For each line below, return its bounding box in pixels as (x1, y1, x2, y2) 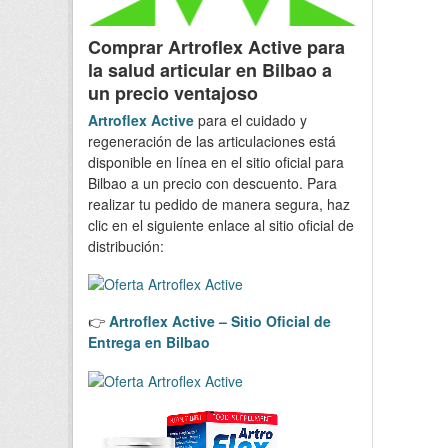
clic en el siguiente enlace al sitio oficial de (88, 214, 354, 235)
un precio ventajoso (88, 79, 258, 106)
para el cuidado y (194, 109, 307, 130)
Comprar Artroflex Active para (88, 33, 345, 60)
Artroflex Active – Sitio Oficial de (109, 311, 331, 332)
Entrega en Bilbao (88, 332, 210, 353)
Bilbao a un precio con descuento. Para (88, 172, 337, 193)
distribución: (88, 235, 164, 256)
